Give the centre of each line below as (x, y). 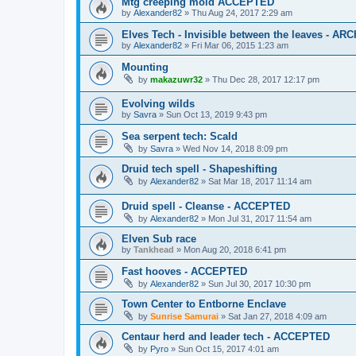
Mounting (145, 67)
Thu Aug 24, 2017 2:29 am (242, 12)
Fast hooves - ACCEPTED (184, 271)
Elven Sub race (159, 238)
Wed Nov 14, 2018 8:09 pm (235, 149)
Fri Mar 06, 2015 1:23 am (240, 45)
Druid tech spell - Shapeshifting (199, 169)
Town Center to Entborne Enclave (204, 304)
